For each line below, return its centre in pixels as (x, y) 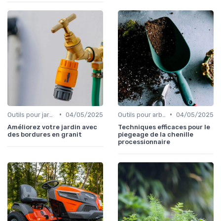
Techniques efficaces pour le (164, 127)
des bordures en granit (45, 134)
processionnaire (144, 142)
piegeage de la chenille (156, 134)
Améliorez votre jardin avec (52, 127)
